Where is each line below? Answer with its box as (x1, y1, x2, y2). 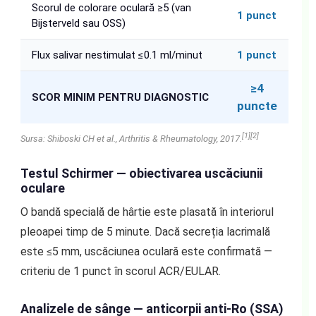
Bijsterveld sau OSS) (31, 17, 126, 30)
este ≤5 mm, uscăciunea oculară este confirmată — (20, 244, 272, 258)
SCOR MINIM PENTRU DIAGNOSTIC (31, 91, 209, 104)
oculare (20, 180, 65, 195)
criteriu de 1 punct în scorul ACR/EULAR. (20, 264, 221, 278)
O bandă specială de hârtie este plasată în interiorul (20, 205, 274, 219)
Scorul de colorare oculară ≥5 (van (31, 1, 191, 15)
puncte (236, 99, 277, 114)
